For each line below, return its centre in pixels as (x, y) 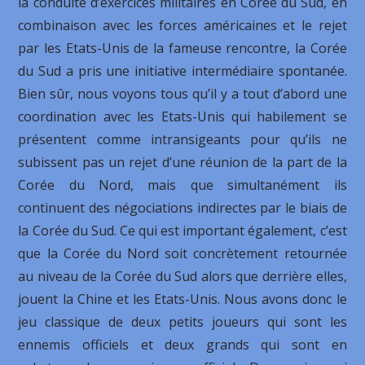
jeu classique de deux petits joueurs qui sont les (182, 322)
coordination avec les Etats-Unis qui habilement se (182, 117)
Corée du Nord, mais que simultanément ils (182, 185)
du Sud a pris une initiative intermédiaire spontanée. (182, 71)
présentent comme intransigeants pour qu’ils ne (182, 139)
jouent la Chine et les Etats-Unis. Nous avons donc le (182, 299)
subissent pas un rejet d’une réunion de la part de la (182, 162)
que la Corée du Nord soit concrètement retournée (182, 253)
